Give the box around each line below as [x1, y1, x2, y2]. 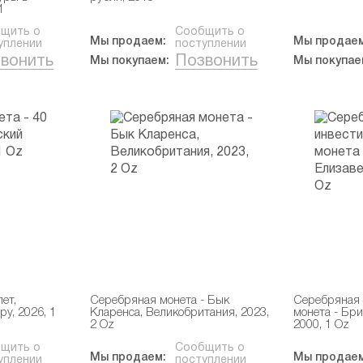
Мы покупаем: [89, 56, 169, 66]
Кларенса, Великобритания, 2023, [89, 308, 269, 318]
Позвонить [174, 54, 258, 69]
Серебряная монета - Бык [89, 296, 229, 306]
